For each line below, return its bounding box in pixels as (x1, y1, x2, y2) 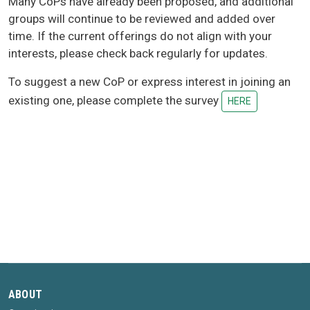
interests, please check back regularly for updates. (8, 46, 268, 61)
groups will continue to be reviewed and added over (8, 12, 275, 26)
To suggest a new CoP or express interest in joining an (8, 75, 291, 89)
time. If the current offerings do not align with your (8, 29, 272, 44)
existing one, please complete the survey (8, 93, 221, 108)
